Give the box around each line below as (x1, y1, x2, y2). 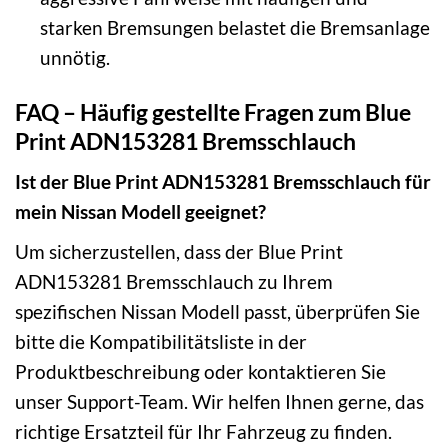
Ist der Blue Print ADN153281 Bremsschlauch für (15, 170, 431, 194)
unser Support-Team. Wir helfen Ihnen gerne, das (15, 389, 424, 413)
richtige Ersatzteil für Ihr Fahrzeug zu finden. (15, 419, 392, 443)
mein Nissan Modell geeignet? (15, 200, 266, 224)
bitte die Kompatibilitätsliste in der (15, 329, 307, 353)
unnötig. (39, 45, 110, 69)
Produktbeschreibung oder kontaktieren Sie (15, 359, 386, 383)
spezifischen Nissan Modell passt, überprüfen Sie (15, 299, 420, 323)
